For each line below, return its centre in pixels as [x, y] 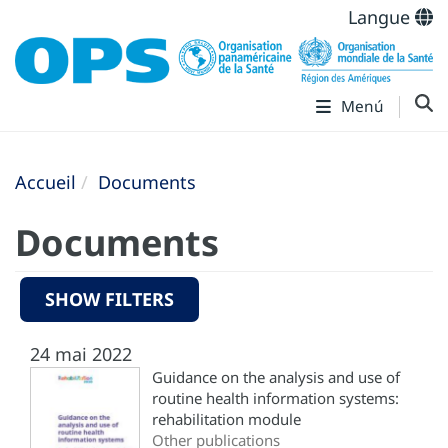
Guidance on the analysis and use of [276, 376]
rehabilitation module [226, 418]
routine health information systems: [275, 397]
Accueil [45, 181]
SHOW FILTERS [109, 298]
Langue [381, 17]
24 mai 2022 [81, 353]
